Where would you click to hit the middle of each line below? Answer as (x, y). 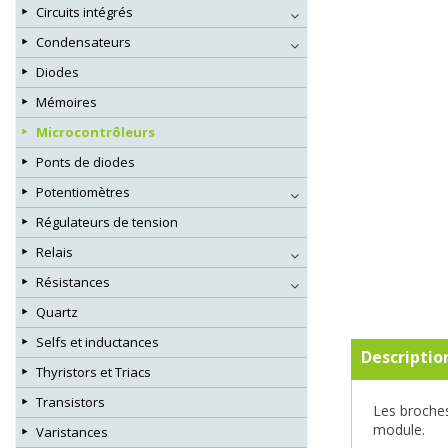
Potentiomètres (83, 192)
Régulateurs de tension (107, 222)
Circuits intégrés (84, 12)
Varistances (72, 432)
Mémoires (66, 102)
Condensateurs (83, 42)
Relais (54, 252)
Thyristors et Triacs (93, 372)
